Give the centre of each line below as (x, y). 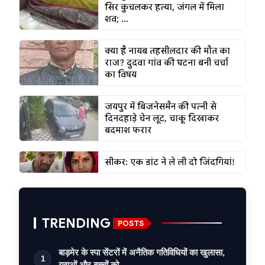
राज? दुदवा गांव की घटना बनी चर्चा (166, 63)
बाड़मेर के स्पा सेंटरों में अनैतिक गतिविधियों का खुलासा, (142, 253)
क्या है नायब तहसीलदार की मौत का (167, 51)
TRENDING (76, 223)
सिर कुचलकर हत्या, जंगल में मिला (164, 7)
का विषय (120, 75)
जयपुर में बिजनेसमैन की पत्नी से (160, 107)
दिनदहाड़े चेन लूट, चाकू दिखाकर (161, 119)
